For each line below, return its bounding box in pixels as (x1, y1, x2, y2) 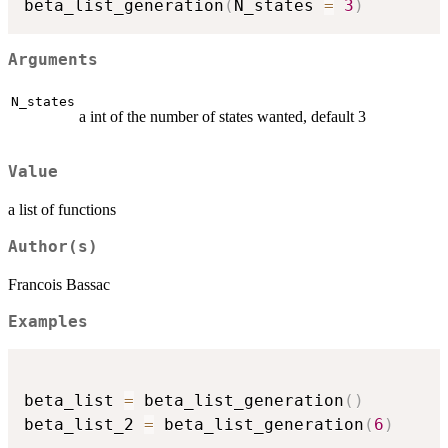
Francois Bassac (8, 276, 110, 294)
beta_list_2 (24, 414, 144, 434)
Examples (8, 313, 88, 332)
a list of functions (8, 201, 116, 219)
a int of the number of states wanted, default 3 (79, 107, 366, 125)
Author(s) (8, 238, 98, 257)
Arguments (8, 51, 98, 70)
